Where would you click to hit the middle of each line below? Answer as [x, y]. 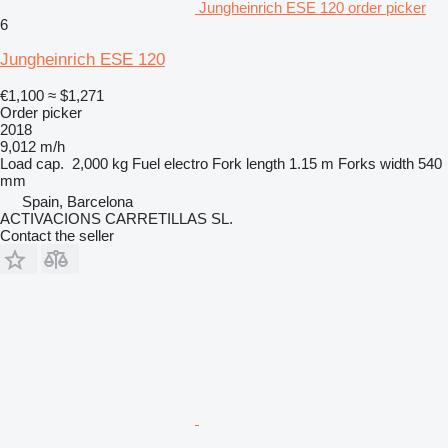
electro [186, 163]
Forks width [376, 163]
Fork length [248, 163]
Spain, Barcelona [77, 201]
